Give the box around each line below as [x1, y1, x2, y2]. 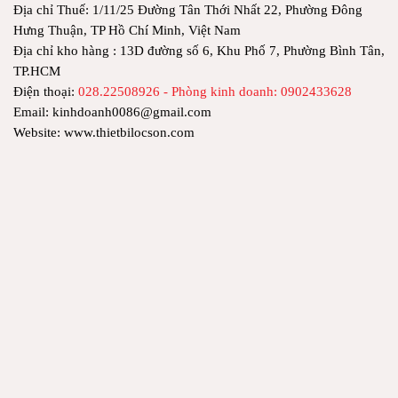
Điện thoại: [13, 84, 78, 99]
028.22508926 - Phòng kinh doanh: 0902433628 [78, 84, 352, 99]
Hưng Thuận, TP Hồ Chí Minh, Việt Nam [13, 22, 241, 37]
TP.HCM [13, 63, 60, 78]
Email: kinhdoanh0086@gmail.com [13, 104, 211, 119]
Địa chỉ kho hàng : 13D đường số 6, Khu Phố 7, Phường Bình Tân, [13, 43, 385, 58]
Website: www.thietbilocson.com [13, 124, 195, 139]
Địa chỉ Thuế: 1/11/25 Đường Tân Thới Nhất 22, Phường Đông [13, 2, 362, 17]
